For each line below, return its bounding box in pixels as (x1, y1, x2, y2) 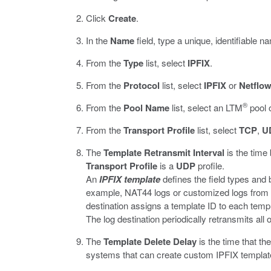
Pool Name (123, 101, 169, 114)
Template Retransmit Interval (103, 146, 224, 159)
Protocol (123, 79, 160, 92)
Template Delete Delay (103, 235, 197, 248)
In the (86, 34, 110, 47)
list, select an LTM (169, 101, 243, 114)
